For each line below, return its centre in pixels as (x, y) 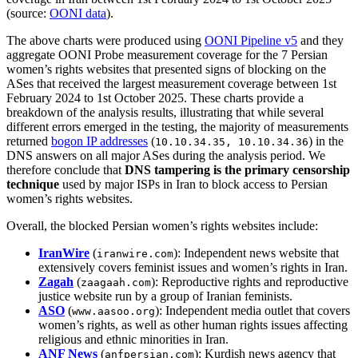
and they (320, 41)
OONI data (78, 14)
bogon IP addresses (99, 141)
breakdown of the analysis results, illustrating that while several (165, 113)
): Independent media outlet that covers (253, 311)
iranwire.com (135, 254)
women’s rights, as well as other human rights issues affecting (193, 325)
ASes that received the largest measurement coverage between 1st (171, 84)
